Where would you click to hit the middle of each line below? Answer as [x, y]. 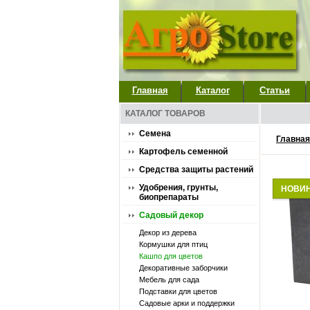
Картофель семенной [183, 152]
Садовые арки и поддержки [187, 303]
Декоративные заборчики [183, 268]
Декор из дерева [168, 232]
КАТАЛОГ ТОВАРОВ [165, 113]
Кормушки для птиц [173, 244]
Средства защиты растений [196, 170]
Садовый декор [171, 215]
